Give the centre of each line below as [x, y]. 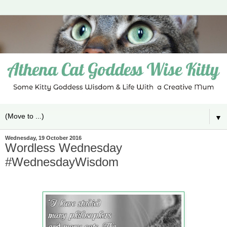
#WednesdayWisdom [62, 162]
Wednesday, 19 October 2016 [43, 138]
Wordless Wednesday [64, 148]
